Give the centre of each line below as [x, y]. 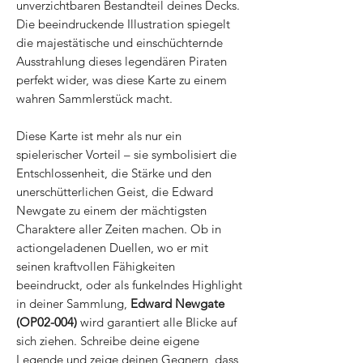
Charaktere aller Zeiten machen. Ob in [119, 229]
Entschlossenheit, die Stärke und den [114, 173]
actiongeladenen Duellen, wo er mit [112, 248]
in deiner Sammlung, [73, 304]
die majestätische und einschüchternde [120, 43]
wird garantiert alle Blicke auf [157, 322]
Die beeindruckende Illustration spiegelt [123, 24]
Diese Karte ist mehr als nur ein [99, 136]
